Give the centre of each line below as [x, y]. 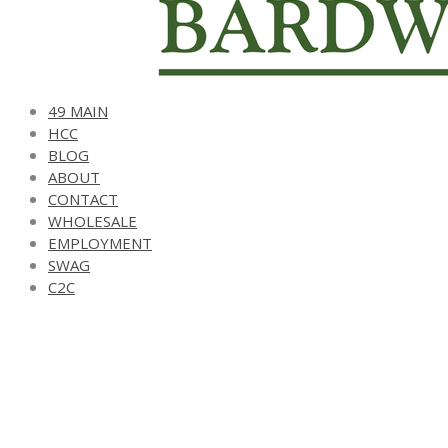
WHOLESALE [92, 221]
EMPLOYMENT [100, 243]
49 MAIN [78, 111]
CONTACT [83, 199]
